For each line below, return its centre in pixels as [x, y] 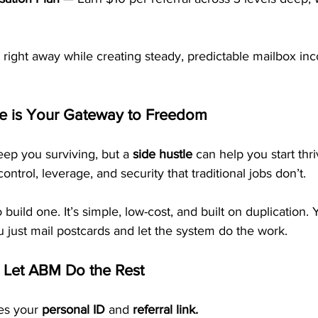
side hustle [163, 154]
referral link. [165, 309]
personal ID [73, 309]
